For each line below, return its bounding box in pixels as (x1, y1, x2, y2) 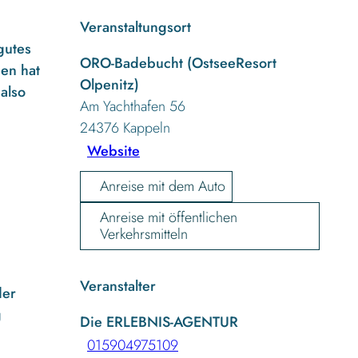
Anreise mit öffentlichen (100, 206, 237, 228)
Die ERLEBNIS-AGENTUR (80, 311, 238, 332)
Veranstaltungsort (80, 16, 191, 38)
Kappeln (123, 117, 170, 138)
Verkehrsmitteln (100, 223, 188, 245)
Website (87, 141, 140, 162)
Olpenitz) (80, 74, 139, 95)
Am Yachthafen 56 (80, 95, 185, 117)
